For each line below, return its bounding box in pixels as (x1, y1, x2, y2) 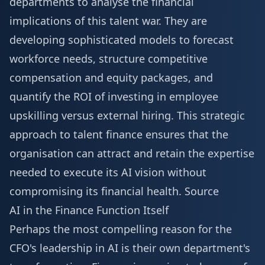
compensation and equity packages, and (9, 70, 213, 85)
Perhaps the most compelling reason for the (9, 222, 232, 236)
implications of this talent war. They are (9, 14, 207, 28)
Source (185, 184, 219, 198)
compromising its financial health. (9, 184, 185, 198)
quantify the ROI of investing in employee (9, 89, 218, 104)
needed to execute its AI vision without (9, 165, 206, 179)
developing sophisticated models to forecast (9, 33, 234, 47)
